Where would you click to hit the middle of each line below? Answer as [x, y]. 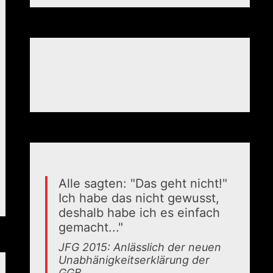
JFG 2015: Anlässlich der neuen [140, 247]
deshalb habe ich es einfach [140, 213]
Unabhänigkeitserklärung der [134, 260]
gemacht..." [91, 227]
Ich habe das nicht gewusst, [139, 198]
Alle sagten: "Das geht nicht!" [143, 183]
